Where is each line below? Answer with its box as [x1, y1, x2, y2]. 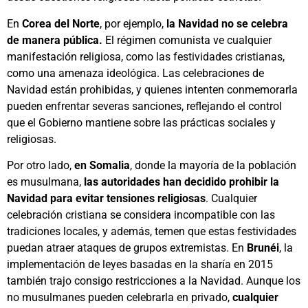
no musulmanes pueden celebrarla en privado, [7, 291, 232, 305]
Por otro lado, [7, 159, 71, 173]
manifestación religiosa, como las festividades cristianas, [7, 49, 285, 63]
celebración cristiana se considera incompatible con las [7, 208, 275, 222]
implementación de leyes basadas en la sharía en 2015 [7, 258, 273, 272]
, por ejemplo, [100, 16, 164, 30]
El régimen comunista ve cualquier [105, 33, 272, 47]
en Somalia [71, 159, 130, 173]
